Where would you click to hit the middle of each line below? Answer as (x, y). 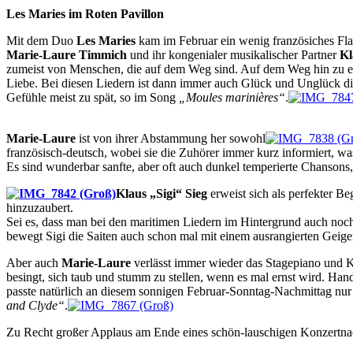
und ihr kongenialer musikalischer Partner (233, 54)
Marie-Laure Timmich (67, 54)
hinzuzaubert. (40, 207)
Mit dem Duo (41, 40)
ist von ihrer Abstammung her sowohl (171, 138)
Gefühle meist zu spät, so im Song (93, 97)
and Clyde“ (35, 305)
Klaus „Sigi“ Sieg (162, 193)
